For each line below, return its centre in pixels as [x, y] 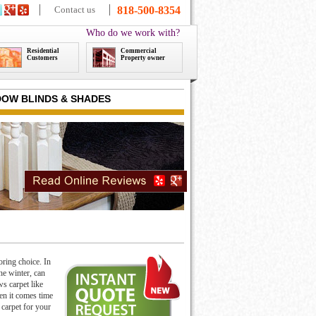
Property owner [143, 58]
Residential [43, 51]
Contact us [75, 10]
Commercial [139, 51]
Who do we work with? [133, 33]
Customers [42, 58]
